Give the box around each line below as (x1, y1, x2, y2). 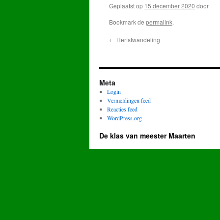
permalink (146, 18, 172, 26)
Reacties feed (107, 105, 137, 113)
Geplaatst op (109, 1, 143, 10)
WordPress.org (107, 114, 142, 122)
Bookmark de (109, 18, 146, 26)
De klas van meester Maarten (99, 131, 195, 140)
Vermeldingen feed (107, 96, 151, 104)
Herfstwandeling (115, 35, 160, 44)
